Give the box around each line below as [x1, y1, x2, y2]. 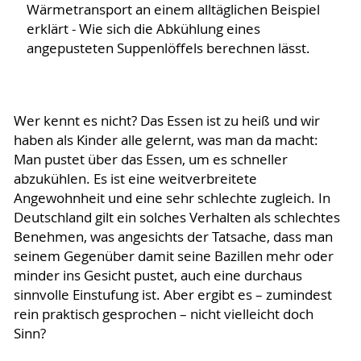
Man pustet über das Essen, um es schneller [13, 151, 288, 169]
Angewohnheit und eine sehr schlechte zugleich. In [13, 189, 330, 208]
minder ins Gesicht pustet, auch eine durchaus [13, 267, 302, 285]
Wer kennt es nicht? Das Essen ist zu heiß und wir [13, 112, 320, 131]
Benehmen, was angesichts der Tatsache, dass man [13, 228, 333, 247]
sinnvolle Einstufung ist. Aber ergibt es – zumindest [13, 286, 332, 305]
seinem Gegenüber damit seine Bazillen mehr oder [13, 247, 334, 266]
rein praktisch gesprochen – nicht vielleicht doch [13, 305, 313, 324]
